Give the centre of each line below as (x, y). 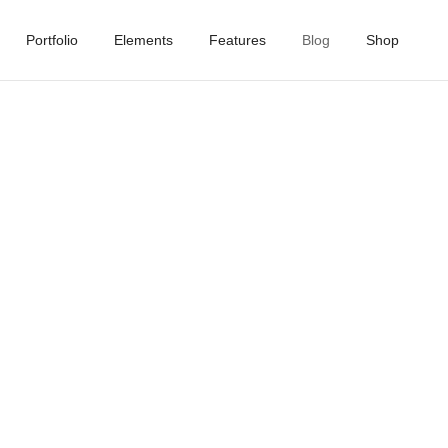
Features (237, 40)
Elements (143, 40)
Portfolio (51, 40)
